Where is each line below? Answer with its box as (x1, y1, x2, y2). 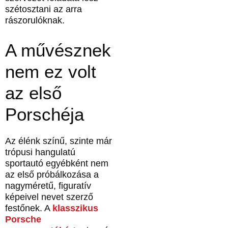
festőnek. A (5, 203, 52, 213)
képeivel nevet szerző (5, 191, 93, 202)
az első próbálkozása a (5, 169, 99, 180)
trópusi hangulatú (5, 147, 75, 157)
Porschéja (5, 104, 84, 124)
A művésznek (5, 40, 111, 60)
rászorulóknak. (5, 15, 65, 26)
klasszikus (52, 203, 98, 213)
